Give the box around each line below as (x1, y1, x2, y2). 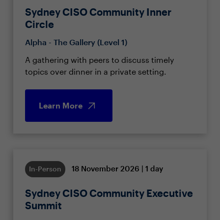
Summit (25, 199, 62, 211)
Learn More (38, 101, 82, 110)
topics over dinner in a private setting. (25, 67, 166, 76)
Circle (25, 18, 54, 30)
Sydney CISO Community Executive (25, 187, 193, 199)
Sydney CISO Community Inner (25, 6, 171, 18)
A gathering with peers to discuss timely (25, 55, 174, 64)
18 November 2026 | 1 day (71, 164, 163, 173)
